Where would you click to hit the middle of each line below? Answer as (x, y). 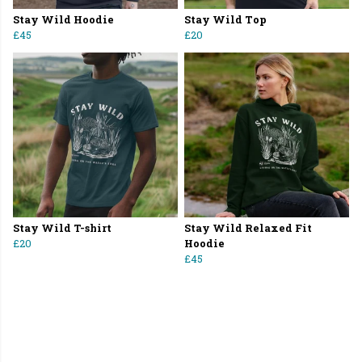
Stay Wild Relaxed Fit (248, 228)
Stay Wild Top (225, 20)
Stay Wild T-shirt (62, 228)
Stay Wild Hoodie (63, 20)
